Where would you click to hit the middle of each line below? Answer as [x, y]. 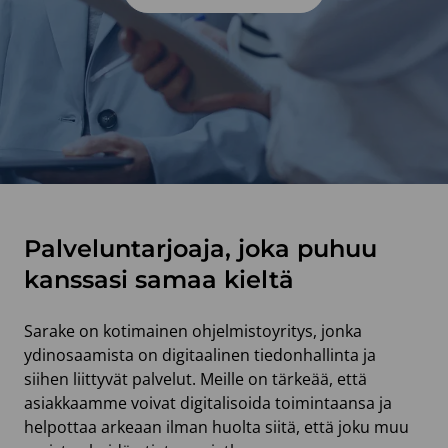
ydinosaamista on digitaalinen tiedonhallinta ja [200, 355]
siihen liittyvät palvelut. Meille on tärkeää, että [195, 379]
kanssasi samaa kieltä [159, 279]
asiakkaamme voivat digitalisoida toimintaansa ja [208, 403]
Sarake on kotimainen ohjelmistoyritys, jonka [193, 331]
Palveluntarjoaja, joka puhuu [200, 248]
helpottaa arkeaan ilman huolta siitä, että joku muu [216, 427]
